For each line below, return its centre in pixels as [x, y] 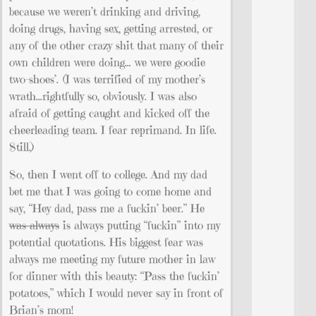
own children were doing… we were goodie [107, 62]
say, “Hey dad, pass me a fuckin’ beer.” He [107, 208]
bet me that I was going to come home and [110, 191]
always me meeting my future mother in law [112, 259]
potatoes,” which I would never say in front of [116, 292]
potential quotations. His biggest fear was [106, 242]
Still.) [22, 147]
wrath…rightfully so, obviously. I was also [103, 96]
